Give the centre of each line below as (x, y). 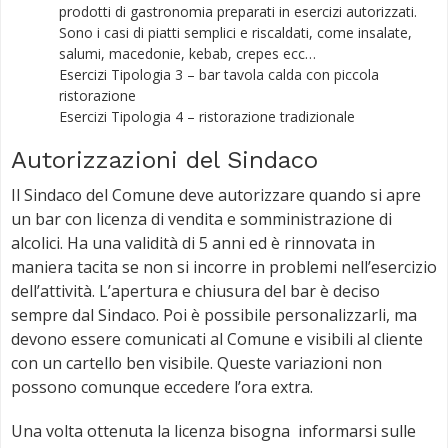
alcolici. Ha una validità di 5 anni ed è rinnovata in (193, 242)
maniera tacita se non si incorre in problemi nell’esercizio (224, 266)
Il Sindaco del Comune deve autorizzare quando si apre (216, 194)
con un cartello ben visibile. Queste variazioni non (196, 362)
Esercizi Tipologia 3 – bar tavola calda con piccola (219, 74)
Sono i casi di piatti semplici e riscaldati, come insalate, (235, 32)
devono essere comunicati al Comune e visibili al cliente (217, 338)
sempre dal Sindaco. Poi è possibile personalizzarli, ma (214, 314)
